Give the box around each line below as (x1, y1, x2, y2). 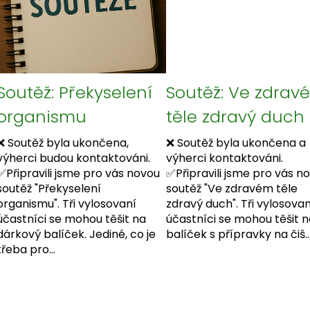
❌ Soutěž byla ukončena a (165, 135, 306, 152)
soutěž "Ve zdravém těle (165, 181, 298, 197)
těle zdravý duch (165, 105, 304, 129)
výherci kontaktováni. (165, 150, 291, 167)
